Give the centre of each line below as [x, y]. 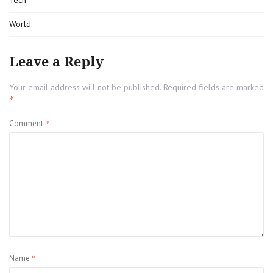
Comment [27, 124]
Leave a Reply [56, 62]
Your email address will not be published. [85, 87]
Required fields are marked [214, 87]
